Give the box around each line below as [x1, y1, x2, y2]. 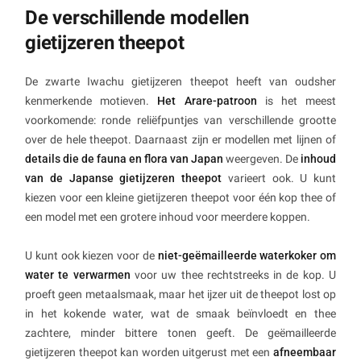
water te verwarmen [25, 268, 131, 282]
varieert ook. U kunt [222, 172, 336, 185]
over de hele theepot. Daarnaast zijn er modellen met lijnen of [25, 133, 336, 147]
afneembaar [273, 346, 336, 359]
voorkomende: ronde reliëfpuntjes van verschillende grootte [25, 114, 336, 127]
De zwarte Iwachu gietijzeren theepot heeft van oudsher [25, 75, 336, 89]
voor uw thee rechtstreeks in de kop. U [130, 268, 337, 282]
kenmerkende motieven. [25, 94, 158, 108]
